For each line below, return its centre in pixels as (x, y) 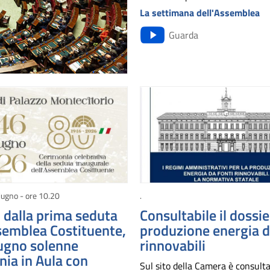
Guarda (184, 35)
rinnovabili (173, 246)
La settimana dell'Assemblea (200, 12)
